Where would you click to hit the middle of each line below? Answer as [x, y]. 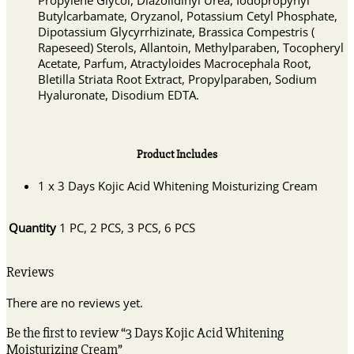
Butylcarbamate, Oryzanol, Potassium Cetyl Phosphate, [188, 16]
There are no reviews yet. [75, 302]
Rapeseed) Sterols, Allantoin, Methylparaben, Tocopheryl [191, 48]
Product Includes [177, 154]
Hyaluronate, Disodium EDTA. [119, 95]
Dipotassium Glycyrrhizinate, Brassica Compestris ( [176, 32]
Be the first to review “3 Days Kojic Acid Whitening [145, 333]
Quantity [32, 228]
